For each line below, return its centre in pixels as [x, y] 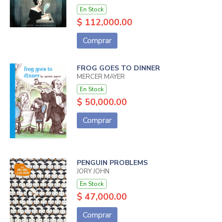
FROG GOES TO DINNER [118, 68]
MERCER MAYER [101, 77]
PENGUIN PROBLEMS [112, 163]
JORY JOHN [93, 172]
